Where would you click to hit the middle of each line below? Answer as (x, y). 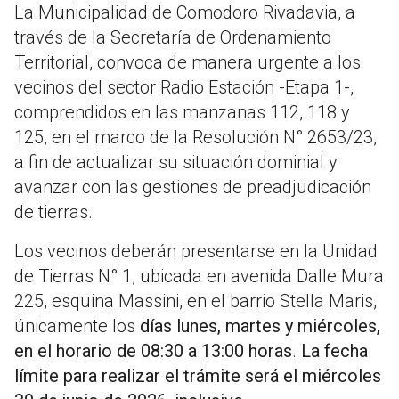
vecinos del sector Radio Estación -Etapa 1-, (184, 88)
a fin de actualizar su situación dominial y (176, 163)
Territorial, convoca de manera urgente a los (187, 63)
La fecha (334, 351)
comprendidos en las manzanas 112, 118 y (182, 113)
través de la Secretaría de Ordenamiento (173, 38)
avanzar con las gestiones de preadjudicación (193, 187)
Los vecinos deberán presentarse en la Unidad (196, 252)
